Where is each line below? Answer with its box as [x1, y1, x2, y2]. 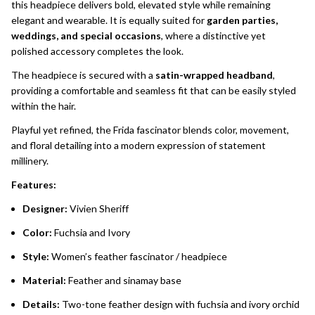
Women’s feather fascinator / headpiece [49, 250, 227, 263]
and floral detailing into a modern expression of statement [11, 139, 266, 152]
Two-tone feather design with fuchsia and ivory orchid [60, 298, 300, 311]
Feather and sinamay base [66, 274, 181, 287]
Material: [22, 274, 66, 287]
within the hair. [11, 100, 76, 112]
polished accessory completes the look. [11, 45, 184, 58]
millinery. [11, 155, 49, 167]
